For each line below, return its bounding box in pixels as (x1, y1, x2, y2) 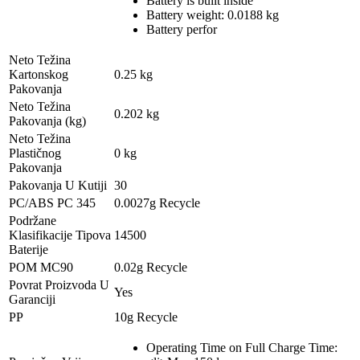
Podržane (9, 213, 56, 227)
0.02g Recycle (114, 260, 187, 274)
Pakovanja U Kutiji (9, 178, 107, 192)
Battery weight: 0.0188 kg (146, 7, 279, 22)
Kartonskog (9, 67, 68, 81)
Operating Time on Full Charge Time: (146, 340, 337, 354)
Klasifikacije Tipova (9, 227, 111, 242)
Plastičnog (9, 145, 61, 160)
